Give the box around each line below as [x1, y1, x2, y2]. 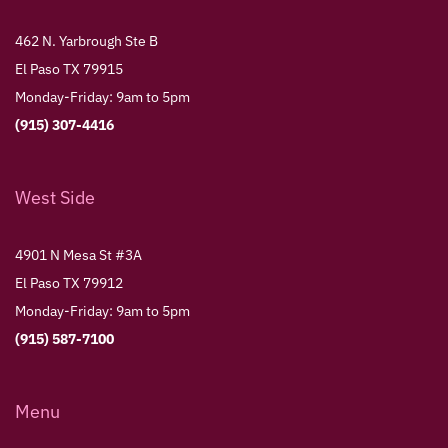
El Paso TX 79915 [15, 60, 123, 78]
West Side [15, 186, 95, 209]
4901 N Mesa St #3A [15, 246, 142, 264]
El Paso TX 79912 [15, 274, 123, 292]
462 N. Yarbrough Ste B [15, 32, 158, 50]
